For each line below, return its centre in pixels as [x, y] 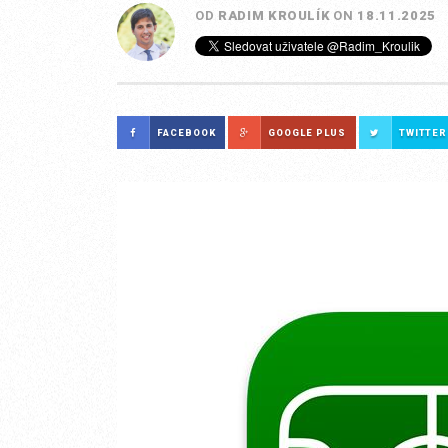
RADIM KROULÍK [274, 15]
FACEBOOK [186, 132]
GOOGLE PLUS [307, 132]
